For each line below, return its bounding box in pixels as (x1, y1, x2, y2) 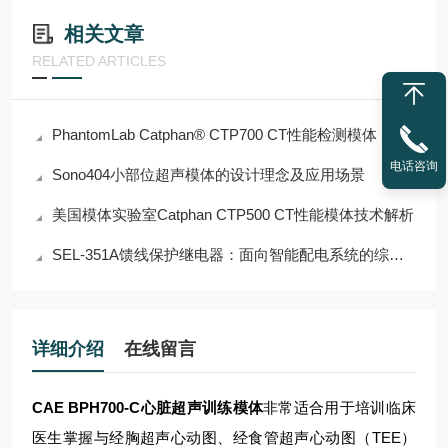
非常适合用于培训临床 (263, 399, 417, 416)
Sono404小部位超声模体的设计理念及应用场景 (52, 166, 365, 183)
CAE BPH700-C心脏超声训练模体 (32, 399, 264, 416)
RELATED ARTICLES (32, 53, 166, 69)
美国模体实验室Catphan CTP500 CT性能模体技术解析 (52, 206, 414, 223)
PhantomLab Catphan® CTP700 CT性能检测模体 (52, 126, 377, 143)
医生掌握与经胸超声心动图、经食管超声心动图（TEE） (32, 429, 416, 446)
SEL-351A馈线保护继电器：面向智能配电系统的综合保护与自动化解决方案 (52, 246, 389, 263)
